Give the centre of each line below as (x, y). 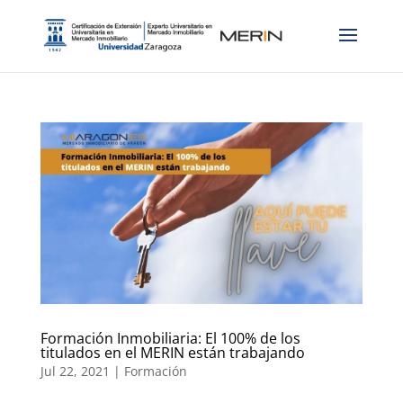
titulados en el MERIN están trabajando (172, 352)
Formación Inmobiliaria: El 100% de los (170, 338)
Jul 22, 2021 (75, 371)
